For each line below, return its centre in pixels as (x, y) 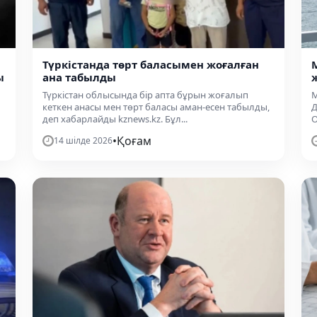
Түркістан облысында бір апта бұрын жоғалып (145, 94)
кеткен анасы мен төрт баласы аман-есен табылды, (156, 106)
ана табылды (79, 77)
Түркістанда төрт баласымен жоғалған (151, 64)
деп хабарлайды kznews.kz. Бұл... (115, 119)
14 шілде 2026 (83, 140)
